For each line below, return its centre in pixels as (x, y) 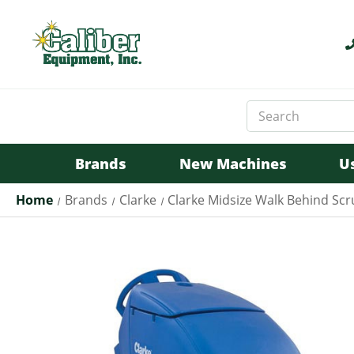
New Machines (233, 164)
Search (265, 109)
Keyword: (271, 125)
